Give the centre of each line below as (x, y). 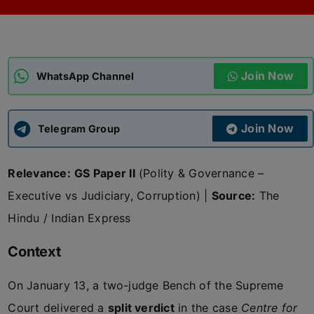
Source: (233, 196)
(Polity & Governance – (199, 173)
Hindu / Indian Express (69, 218)
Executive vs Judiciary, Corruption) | (110, 196)
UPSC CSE (45, 122)
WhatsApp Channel (85, 76)
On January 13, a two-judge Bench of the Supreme (146, 285)
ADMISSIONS (52, 30)
